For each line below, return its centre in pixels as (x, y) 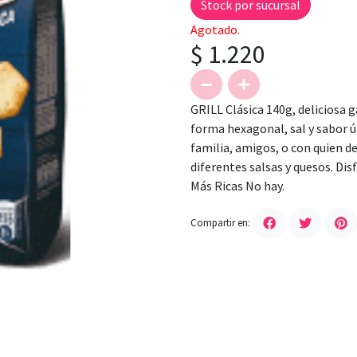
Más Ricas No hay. (237, 186)
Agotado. (215, 29)
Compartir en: (220, 222)
